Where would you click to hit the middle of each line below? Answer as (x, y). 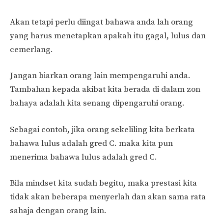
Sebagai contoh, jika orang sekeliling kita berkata (102, 129)
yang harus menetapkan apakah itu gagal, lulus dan (108, 36)
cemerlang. (31, 49)
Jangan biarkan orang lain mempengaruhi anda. (100, 76)
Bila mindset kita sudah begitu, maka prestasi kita (103, 183)
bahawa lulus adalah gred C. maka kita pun (91, 143)
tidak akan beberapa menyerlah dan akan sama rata (108, 197)
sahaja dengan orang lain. (58, 211)
